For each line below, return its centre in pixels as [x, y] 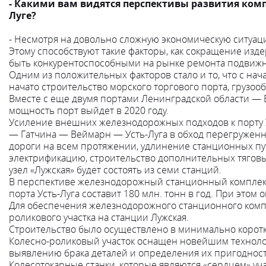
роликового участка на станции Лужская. [99, 217]
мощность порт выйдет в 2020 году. [89, 110]
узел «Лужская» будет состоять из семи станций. [115, 170]
